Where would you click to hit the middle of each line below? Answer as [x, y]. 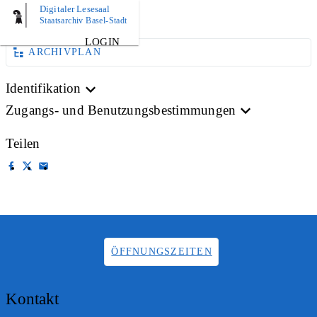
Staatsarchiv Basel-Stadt [83, 21]
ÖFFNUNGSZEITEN [162, 251]
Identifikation [44, 88]
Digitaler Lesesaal [75, 9]
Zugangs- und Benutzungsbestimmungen [121, 110]
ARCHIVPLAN [65, 52]
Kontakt [32, 299]
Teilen [23, 143]
